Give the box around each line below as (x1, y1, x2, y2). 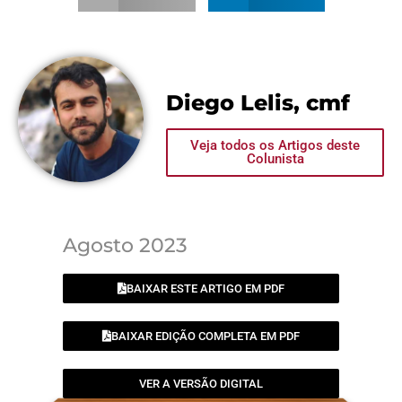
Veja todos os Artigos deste (190, 137, 360, 154)
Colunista (246, 151, 304, 168)
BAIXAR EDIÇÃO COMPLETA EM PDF (111, 329, 300, 344)
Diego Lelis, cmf (166, 89, 350, 116)
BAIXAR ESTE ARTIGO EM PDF (127, 282, 284, 296)
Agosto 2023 (63, 233, 188, 258)
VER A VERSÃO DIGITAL (139, 377, 263, 391)
